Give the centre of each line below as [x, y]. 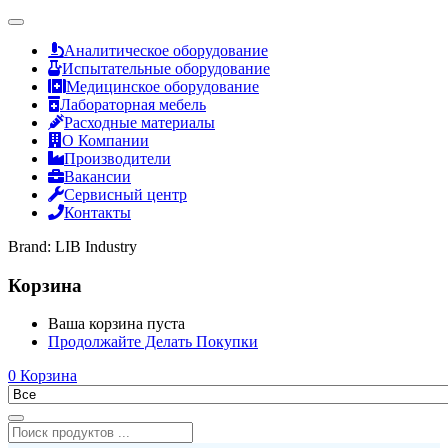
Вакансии [97, 176]
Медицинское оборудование [162, 86]
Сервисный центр [125, 194]
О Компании [105, 140]
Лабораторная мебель [133, 104]
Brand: [31, 246]
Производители [117, 158]
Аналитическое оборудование [166, 50]
